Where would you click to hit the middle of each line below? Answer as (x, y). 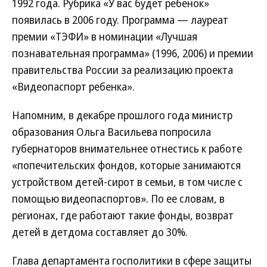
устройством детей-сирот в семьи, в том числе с (127, 182)
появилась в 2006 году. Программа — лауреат (120, 20)
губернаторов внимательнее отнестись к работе (127, 148)
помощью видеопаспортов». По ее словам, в (118, 198)
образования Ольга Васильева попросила (111, 132)
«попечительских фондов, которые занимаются (126, 165)
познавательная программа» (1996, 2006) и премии (133, 53)
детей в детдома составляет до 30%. (100, 232)
